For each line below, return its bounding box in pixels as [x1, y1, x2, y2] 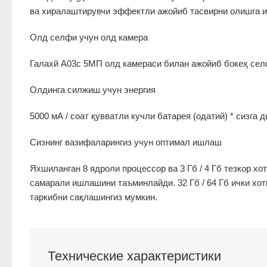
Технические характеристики [48, 249, 221, 263]
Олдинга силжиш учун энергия [30, 85, 156, 95]
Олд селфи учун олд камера [30, 32, 148, 42]
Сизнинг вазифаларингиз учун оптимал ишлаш [30, 137, 222, 147]
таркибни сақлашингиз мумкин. [30, 192, 157, 202]
